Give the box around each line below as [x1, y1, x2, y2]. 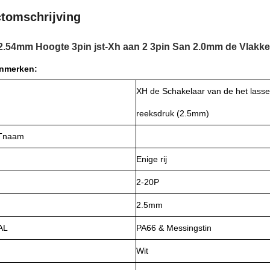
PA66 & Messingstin [136, 223, 212, 233]
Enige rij [136, 154, 167, 164]
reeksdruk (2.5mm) [136, 108, 209, 118]
